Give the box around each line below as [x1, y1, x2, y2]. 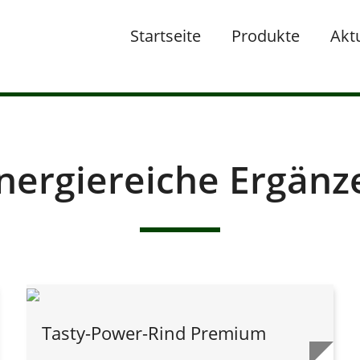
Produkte [231, 25, 300, 47]
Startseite [130, 25, 201, 47]
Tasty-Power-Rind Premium [42, 320, 267, 345]
